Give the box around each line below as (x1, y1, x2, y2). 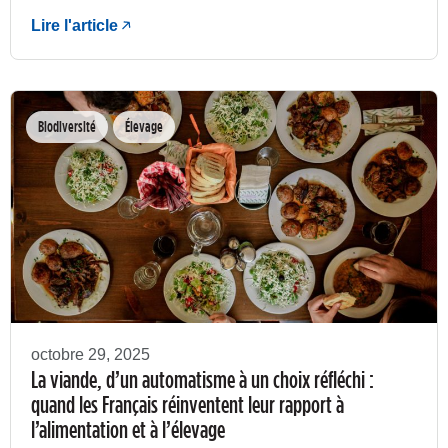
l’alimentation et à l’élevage (31, 416, 225, 443)
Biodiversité (38, 118, 96, 136)
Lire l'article (31, 16, 118, 34)
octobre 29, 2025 (31, 346, 150, 364)
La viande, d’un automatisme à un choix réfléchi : (31, 366, 374, 393)
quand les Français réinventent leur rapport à (31, 391, 344, 418)
